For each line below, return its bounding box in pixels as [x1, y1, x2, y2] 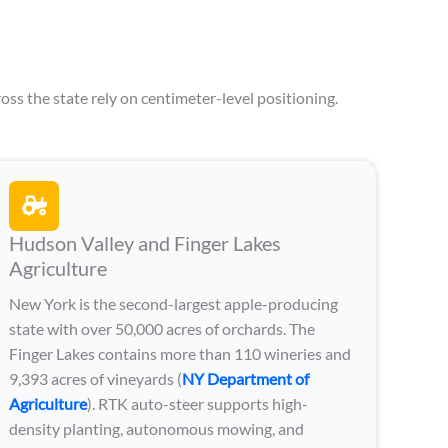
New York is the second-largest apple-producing [9, 293, 339, 313]
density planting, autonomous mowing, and [9, 418, 305, 438]
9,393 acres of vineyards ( [9, 368, 183, 388]
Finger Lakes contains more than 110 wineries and [9, 343, 352, 363]
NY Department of [182, 368, 310, 388]
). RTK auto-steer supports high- [87, 393, 309, 413]
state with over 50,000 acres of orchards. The [9, 318, 316, 338]
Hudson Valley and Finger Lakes [9, 230, 282, 255]
